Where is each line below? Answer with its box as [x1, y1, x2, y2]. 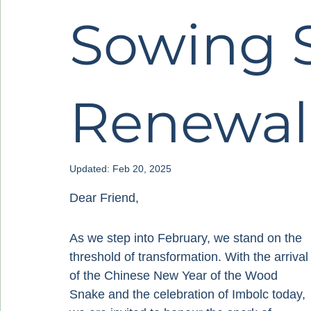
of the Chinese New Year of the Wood [69, 269, 281, 283]
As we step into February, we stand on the [69, 231, 305, 245]
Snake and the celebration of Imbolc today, [69, 287, 309, 301]
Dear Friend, [69, 191, 139, 205]
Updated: [69, 163, 112, 174]
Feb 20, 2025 [112, 163, 171, 174]
